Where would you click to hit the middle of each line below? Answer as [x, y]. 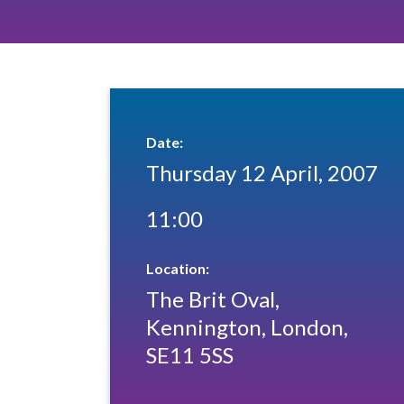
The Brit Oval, [213, 298]
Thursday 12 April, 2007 [262, 172]
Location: [178, 268]
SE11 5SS [190, 354]
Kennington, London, [247, 326]
